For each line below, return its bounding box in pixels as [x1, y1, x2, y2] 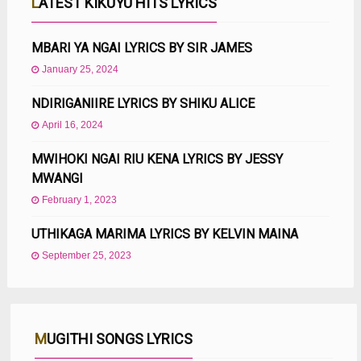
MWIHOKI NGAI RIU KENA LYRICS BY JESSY [31, 151, 283, 167]
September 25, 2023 [41, 249, 131, 261]
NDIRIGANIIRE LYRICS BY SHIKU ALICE [31, 95, 255, 111]
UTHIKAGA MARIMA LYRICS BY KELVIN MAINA [31, 226, 298, 242]
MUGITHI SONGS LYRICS [47, 330, 193, 347]
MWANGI [31, 170, 83, 186]
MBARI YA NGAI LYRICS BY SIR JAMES [31, 39, 252, 56]
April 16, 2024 [41, 118, 103, 131]
